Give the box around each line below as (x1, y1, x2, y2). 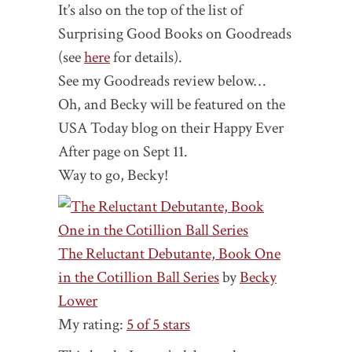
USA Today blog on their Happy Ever (58, 118, 284, 139)
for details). (110, 47, 182, 68)
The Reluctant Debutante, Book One (58, 244, 280, 265)
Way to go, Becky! (58, 165, 168, 186)
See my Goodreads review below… (58, 71, 266, 92)
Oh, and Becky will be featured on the (58, 94, 285, 115)
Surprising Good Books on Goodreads (58, 24, 291, 45)
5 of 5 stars (126, 314, 190, 335)
